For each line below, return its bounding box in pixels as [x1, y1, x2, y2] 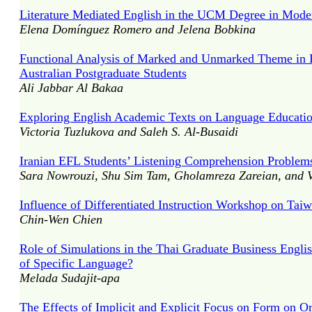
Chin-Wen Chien [19, 212, 102, 226]
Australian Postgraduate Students [19, 66, 187, 80]
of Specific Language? [19, 256, 133, 270]
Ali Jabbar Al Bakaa [19, 81, 123, 95]
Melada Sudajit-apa [19, 271, 120, 285]
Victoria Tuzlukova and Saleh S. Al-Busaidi [19, 125, 238, 139]
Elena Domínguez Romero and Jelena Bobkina [19, 22, 256, 36]
